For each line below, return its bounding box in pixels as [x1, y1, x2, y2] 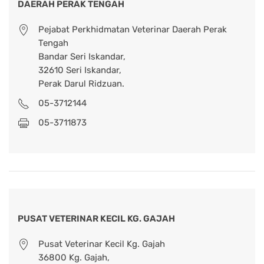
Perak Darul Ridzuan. [38, 78, 124, 90]
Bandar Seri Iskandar [38, 51, 123, 62]
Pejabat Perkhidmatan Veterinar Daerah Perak [38, 24, 227, 35]
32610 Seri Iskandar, [38, 65, 121, 76]
